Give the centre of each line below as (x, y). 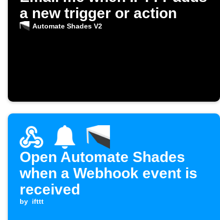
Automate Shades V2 (67, 26)
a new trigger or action (98, 13)
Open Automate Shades (102, 157)
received (50, 190)
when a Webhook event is (109, 173)
